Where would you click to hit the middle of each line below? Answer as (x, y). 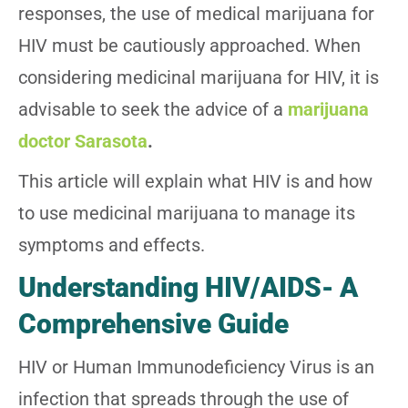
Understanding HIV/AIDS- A (188, 288)
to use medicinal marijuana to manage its (187, 214)
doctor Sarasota (83, 142)
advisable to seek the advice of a (153, 110)
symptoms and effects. (112, 245)
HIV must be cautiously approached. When (189, 46)
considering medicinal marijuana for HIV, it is (199, 78)
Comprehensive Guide (153, 324)
